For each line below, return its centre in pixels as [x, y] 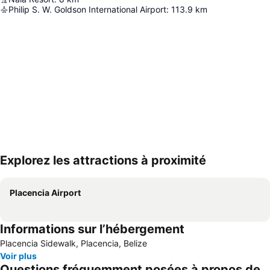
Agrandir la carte [52, 169]
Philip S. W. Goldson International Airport [87, 9]
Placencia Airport [45, 193]
